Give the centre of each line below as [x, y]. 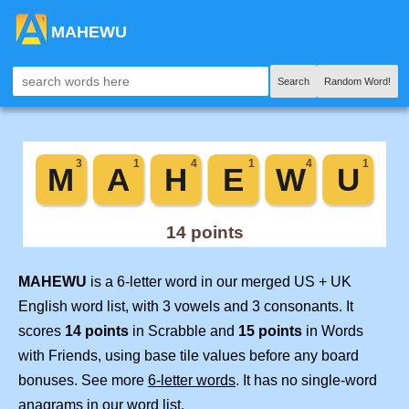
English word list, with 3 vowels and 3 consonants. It [186, 307]
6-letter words [192, 381]
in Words [333, 331]
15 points [270, 331]
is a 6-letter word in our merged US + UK [219, 282]
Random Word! [357, 81]
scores [42, 331]
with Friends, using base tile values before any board [189, 356]
